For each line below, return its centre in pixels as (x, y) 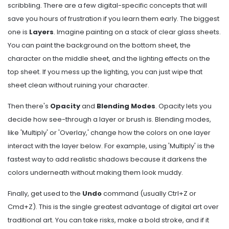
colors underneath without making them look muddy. (95, 172)
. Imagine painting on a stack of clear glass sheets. (137, 32)
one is (18, 32)
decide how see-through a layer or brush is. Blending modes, (109, 119)
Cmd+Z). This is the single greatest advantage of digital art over (113, 207)
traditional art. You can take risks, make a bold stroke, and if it (108, 220)
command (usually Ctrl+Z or (149, 193)
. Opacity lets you (184, 106)
